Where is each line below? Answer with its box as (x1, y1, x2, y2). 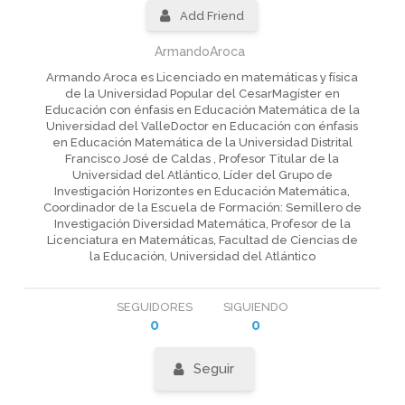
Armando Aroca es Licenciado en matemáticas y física (46, 71, 359, 84)
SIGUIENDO (222, 300, 288, 314)
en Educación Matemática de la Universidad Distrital (52, 136, 353, 149)
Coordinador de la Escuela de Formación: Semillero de (42, 201, 362, 214)
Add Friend (180, 9, 245, 23)
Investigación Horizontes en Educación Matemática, (54, 184, 351, 198)
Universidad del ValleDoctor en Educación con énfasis (46, 119, 359, 133)
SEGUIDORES (116, 300, 193, 314)
